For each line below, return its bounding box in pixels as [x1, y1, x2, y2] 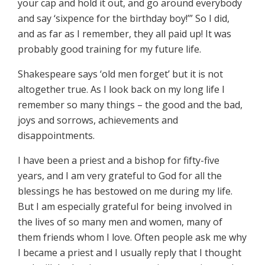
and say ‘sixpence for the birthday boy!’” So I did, [18, 12, 230, 25]
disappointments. [18, 129, 95, 142]
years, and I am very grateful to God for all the [18, 169, 222, 182]
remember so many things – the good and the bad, [18, 98, 243, 111]
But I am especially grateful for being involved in [18, 200, 232, 213]
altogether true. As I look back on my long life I [18, 83, 225, 96]
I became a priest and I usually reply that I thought [18, 246, 241, 259]
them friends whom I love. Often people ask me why [18, 231, 247, 244]
